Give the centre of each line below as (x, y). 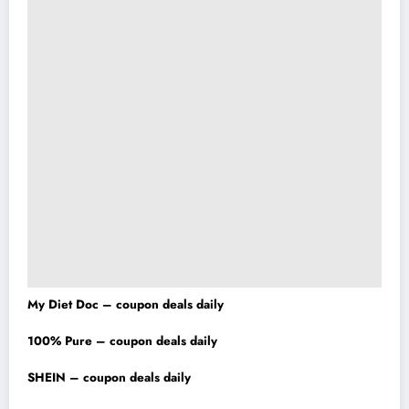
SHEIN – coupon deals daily (109, 378)
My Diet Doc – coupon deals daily (126, 305)
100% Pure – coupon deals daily (122, 341)
